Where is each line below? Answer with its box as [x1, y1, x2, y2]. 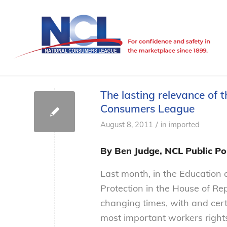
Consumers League [100, 102, 195, 115]
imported [169, 120, 200, 129]
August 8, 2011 [100, 120, 153, 129]
